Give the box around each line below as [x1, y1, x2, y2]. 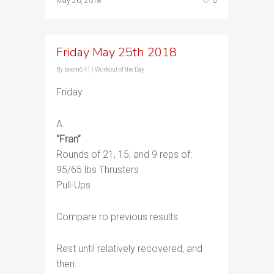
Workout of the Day [95, 66, 144, 73]
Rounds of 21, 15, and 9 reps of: [56, 149, 192, 160]
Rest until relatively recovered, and [56, 243, 202, 254]
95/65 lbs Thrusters [56, 164, 139, 176]
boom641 [64, 66, 91, 73]
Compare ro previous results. [56, 211, 180, 223]
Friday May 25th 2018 [56, 44, 177, 61]
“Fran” [56, 133, 81, 145]
